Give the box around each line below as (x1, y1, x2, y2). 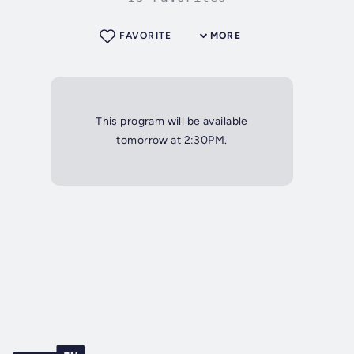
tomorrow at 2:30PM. (116, 134, 228, 148)
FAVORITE (119, 30, 171, 42)
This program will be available (96, 115, 248, 129)
